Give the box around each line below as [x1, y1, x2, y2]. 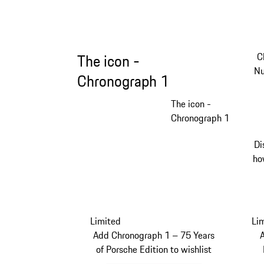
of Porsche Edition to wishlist [96, 242, 212, 256]
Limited [90, 213, 121, 228]
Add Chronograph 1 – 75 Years [93, 227, 215, 242]
